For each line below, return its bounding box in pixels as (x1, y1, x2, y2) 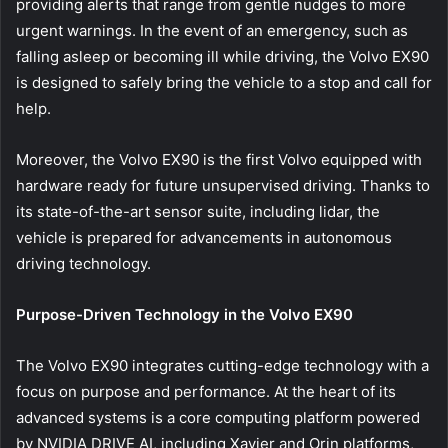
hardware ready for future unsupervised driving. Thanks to (16, 176, 430, 195)
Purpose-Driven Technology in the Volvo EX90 (16, 305, 353, 324)
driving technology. (16, 254, 151, 273)
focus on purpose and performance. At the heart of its (16, 382, 396, 401)
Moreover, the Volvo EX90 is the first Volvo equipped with (16, 150, 422, 169)
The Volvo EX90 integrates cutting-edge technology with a (16, 356, 429, 375)
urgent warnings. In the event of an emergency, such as (16, 21, 408, 40)
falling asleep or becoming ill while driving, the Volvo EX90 (16, 47, 429, 66)
